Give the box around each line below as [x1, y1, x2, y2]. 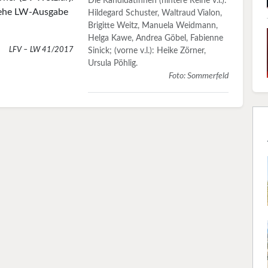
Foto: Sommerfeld [169, 71, 229, 80]
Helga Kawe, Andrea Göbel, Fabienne [88, 33, 224, 42]
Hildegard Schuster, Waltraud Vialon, [88, 8, 223, 17]
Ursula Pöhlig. [88, 59, 138, 68]
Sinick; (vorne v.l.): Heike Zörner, [88, 46, 206, 55]
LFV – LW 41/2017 [9, 46, 74, 53]
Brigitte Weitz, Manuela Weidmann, [88, 21, 218, 30]
